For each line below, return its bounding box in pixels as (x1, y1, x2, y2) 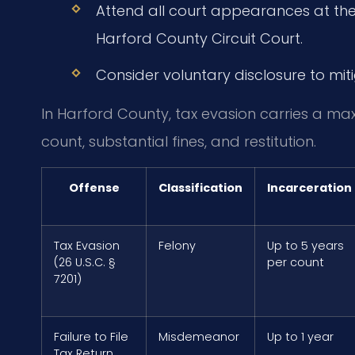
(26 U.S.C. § (54, 254, 116, 270)
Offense (68, 179, 120, 196)
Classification (158, 179, 242, 196)
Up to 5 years (267, 237, 344, 254)
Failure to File (54, 328, 128, 345)
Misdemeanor (158, 328, 239, 345)
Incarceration (267, 179, 352, 196)
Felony (158, 237, 196, 254)
